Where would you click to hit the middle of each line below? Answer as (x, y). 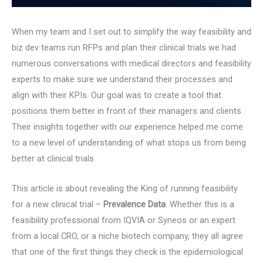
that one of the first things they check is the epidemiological (127, 252)
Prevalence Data (134, 204)
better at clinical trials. (54, 159)
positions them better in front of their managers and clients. (127, 111)
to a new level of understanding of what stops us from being (129, 143)
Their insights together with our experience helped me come (127, 127)
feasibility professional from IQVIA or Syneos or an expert (124, 220)
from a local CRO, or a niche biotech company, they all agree (127, 236)
